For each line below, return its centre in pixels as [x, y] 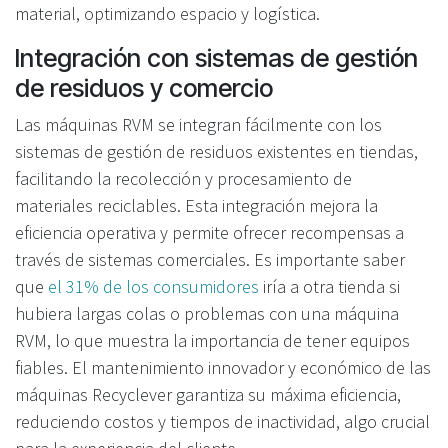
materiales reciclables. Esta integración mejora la [196, 205]
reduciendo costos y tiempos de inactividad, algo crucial [222, 421]
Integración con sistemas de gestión [216, 57]
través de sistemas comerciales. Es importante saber [210, 259]
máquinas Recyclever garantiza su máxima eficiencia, [208, 394]
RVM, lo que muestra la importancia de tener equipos [212, 340]
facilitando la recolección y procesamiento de [183, 178]
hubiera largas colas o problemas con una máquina [207, 313]
